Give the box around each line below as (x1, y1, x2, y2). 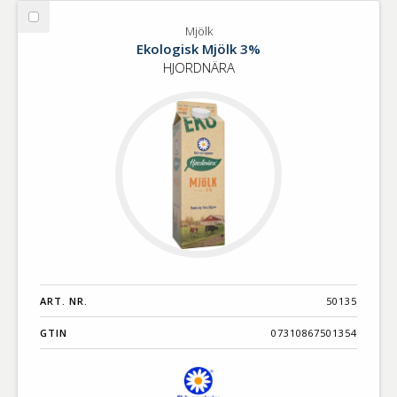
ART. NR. (40, 293, 88, 307)
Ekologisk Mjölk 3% (136, 39, 261, 58)
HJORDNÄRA (162, 58, 235, 76)
